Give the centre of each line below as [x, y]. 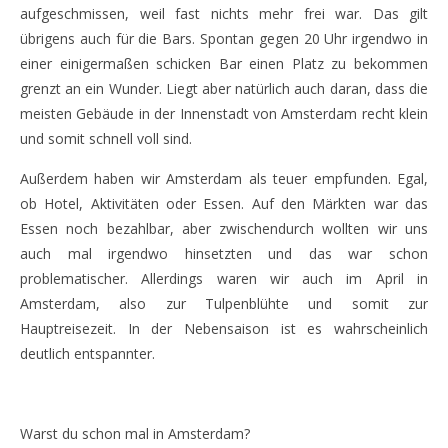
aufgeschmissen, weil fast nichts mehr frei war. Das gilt [224, 13]
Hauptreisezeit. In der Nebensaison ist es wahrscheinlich [224, 328]
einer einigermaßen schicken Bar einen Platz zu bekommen [224, 63]
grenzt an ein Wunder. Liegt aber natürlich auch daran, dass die [224, 88]
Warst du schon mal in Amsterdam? [135, 433]
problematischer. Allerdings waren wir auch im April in [224, 278]
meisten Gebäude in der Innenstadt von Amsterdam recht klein [224, 113]
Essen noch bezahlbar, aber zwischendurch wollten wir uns [224, 228]
